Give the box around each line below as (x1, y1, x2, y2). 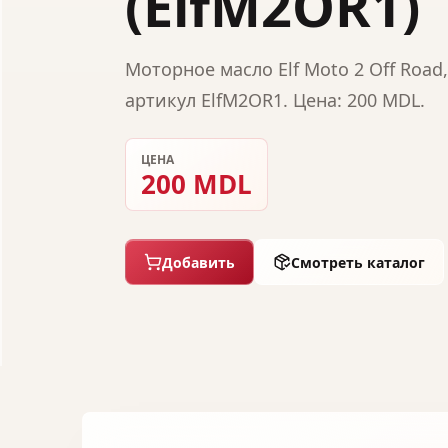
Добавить (162, 252, 235, 272)
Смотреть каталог (291, 252, 425, 272)
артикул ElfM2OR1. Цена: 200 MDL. (125, 88, 425, 112)
